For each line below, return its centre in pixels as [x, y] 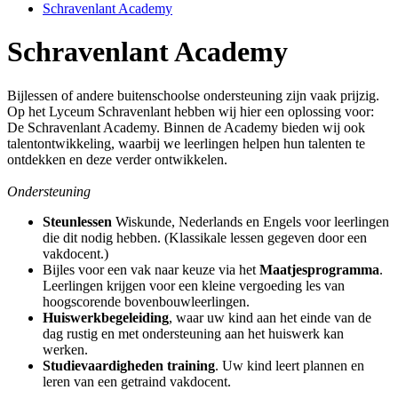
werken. [67, 349]
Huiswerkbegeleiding [106, 317]
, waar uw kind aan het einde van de [270, 317]
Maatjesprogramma [319, 269]
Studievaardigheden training [129, 365]
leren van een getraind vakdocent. [137, 381]
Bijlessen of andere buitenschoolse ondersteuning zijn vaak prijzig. [193, 95]
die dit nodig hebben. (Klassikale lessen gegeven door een [205, 237]
